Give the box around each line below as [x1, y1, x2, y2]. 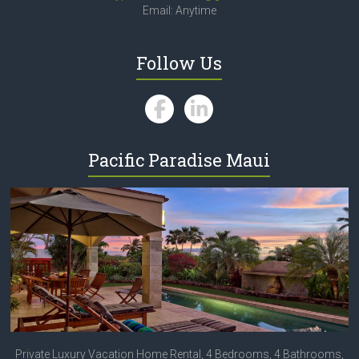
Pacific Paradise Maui [88, 148, 271, 172]
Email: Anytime [142, 4, 216, 18]
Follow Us [136, 51, 223, 75]
